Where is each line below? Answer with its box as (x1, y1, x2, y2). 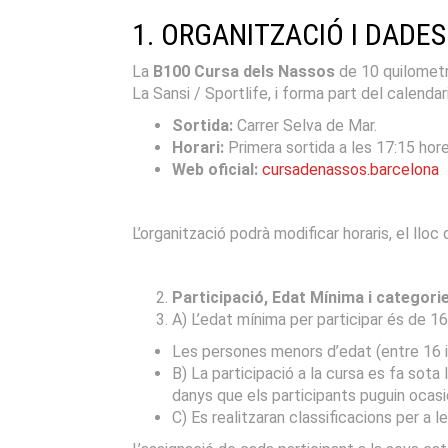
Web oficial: (172, 159, 258, 179)
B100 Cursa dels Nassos (153, 61, 335, 81)
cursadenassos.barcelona (262, 159, 439, 179)
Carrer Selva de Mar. (233, 115, 377, 135)
